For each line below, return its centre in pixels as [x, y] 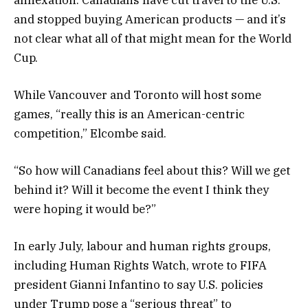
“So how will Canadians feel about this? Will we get [152, 171]
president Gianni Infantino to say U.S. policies [139, 285]
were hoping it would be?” [85, 209]
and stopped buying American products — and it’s [150, 19]
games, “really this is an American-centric [129, 114]
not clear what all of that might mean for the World [153, 38]
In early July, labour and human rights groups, [142, 246]
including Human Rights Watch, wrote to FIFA [140, 266]
